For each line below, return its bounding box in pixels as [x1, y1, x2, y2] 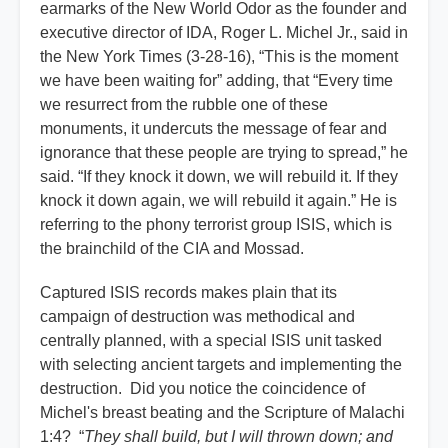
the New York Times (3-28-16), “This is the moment [40, 48, 398, 66]
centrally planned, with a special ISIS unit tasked [40, 332, 382, 350]
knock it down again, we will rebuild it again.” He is [40, 192, 397, 210]
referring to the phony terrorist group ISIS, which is [40, 216, 392, 234]
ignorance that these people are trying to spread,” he [40, 144, 408, 162]
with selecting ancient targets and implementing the [40, 356, 402, 374]
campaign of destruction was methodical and [40, 308, 355, 326]
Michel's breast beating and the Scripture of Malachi [40, 404, 405, 422]
